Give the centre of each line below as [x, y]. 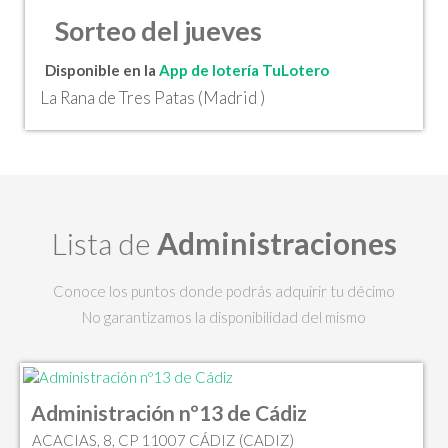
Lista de [104, 242]
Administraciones [276, 242]
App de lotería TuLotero [244, 70]
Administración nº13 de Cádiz [169, 413]
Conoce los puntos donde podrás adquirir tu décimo [224, 290]
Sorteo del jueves [158, 30]
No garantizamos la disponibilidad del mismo [224, 316]
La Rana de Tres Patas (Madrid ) [152, 97]
